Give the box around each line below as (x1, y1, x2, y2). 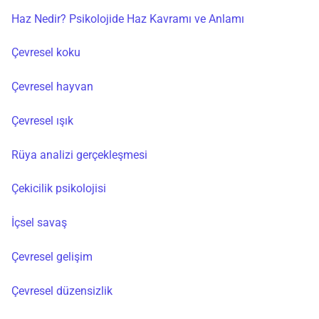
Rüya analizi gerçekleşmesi (11, 147, 147, 162)
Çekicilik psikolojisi (11, 182, 106, 196)
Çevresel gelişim (11, 250, 93, 263)
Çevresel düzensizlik (11, 283, 113, 298)
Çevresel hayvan (11, 80, 93, 94)
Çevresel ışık (11, 113, 73, 127)
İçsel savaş (11, 216, 67, 230)
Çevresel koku (11, 46, 80, 60)
